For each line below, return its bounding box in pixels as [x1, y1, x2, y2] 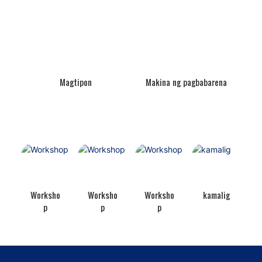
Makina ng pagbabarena [145, 76, 227, 88]
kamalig [203, 188, 230, 201]
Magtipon [60, 76, 92, 88]
